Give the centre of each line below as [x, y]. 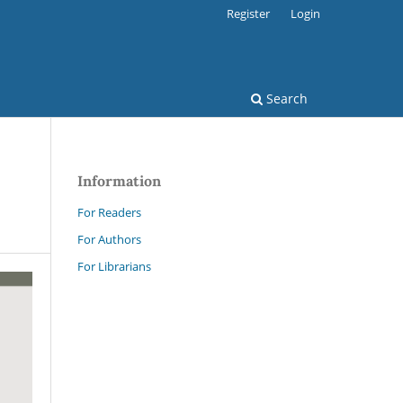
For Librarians [114, 266]
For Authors [109, 239]
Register [249, 13]
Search [285, 98]
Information [119, 180]
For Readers [109, 212]
